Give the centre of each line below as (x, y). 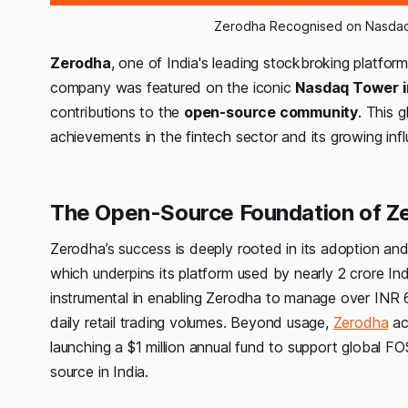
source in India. (99, 371)
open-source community (271, 112)
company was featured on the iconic (173, 87)
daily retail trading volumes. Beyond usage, (192, 322)
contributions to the (117, 112)
